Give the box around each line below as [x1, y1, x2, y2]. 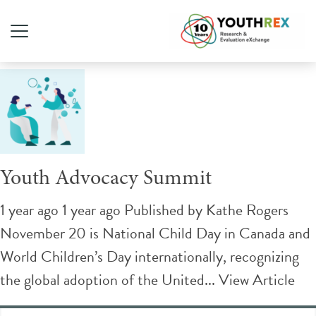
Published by [124, 197, 206, 221]
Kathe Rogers [206, 197, 288, 221]
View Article [219, 267, 295, 291]
